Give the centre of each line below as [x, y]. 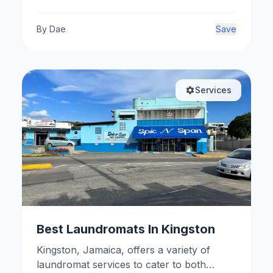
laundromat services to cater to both [121, 264]
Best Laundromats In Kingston [126, 229]
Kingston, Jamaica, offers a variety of [123, 250]
